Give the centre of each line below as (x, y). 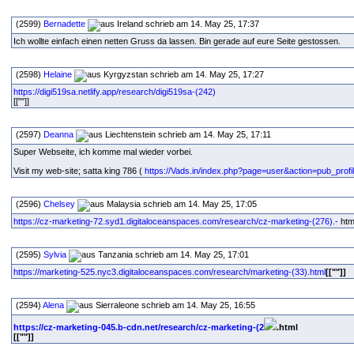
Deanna (58, 134)
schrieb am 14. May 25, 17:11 (215, 134)
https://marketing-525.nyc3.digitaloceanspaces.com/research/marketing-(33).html (169, 272)
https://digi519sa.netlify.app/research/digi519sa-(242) (115, 92)
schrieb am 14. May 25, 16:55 (198, 305)
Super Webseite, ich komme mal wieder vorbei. (103, 152)
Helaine (58, 74)
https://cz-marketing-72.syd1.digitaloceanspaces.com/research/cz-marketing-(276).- (176, 221)
